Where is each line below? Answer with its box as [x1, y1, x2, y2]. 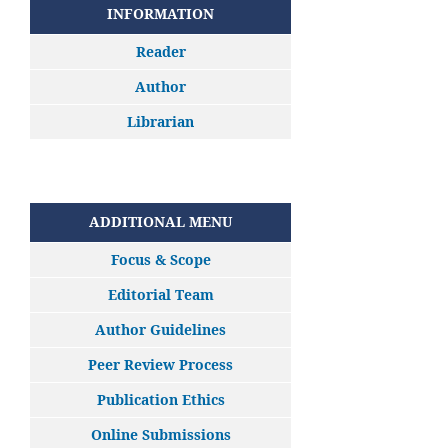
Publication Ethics [96, 389, 225, 409]
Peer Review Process [88, 354, 233, 374]
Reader [135, 41, 186, 61]
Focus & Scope [110, 249, 211, 269]
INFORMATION [107, 3, 214, 23]
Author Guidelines [95, 319, 226, 339]
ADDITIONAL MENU [89, 211, 232, 231]
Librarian [127, 111, 194, 131]
